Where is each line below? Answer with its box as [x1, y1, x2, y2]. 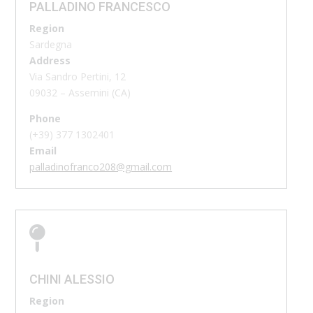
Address [29, 53, 71, 67]
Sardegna [29, 37, 73, 51]
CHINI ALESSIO [29, 271, 115, 286]
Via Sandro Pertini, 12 [29, 69, 126, 83]
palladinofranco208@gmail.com [29, 159, 173, 173]
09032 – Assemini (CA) [29, 85, 131, 99]
